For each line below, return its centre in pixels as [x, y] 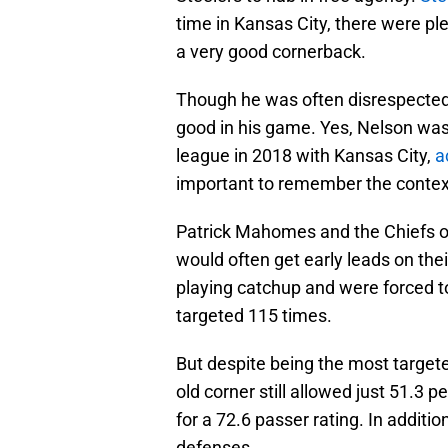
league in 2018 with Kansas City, [305, 156]
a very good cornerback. [271, 52]
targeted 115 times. [254, 316]
